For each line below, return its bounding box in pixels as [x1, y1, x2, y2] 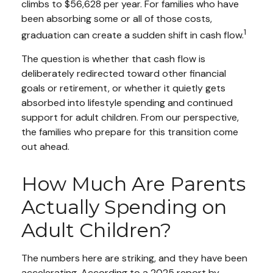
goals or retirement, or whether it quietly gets [21, 81, 225, 94]
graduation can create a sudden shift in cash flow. [21, 28, 244, 41]
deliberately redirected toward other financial [21, 66, 226, 80]
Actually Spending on [21, 194, 227, 219]
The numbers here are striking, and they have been [21, 251, 247, 264]
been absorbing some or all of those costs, [21, 12, 212, 25]
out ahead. [21, 140, 69, 153]
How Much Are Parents [21, 171, 246, 196]
